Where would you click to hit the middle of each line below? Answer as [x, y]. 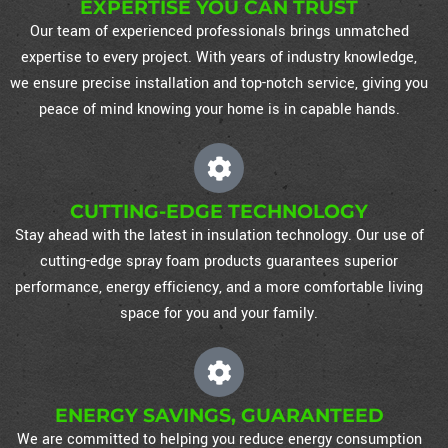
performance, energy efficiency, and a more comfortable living [219, 288]
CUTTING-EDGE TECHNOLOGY [219, 212]
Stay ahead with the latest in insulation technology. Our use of [219, 236]
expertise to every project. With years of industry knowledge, [219, 58]
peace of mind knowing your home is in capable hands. [219, 110]
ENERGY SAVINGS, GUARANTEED [219, 416]
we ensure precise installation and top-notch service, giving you [219, 84]
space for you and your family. [219, 314]
